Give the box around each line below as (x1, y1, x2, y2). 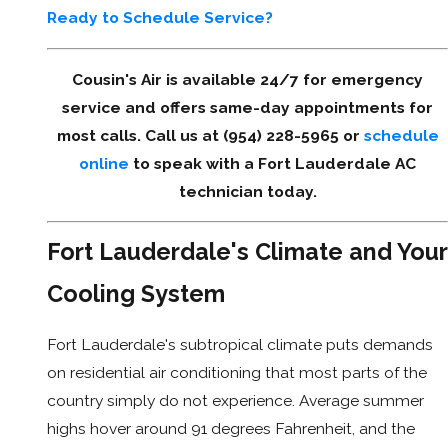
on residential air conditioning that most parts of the (47, 362, 427, 382)
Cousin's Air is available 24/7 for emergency (72, 69, 423, 89)
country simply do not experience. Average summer (47, 390, 424, 410)
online (79, 153, 129, 173)
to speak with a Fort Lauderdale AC (129, 153, 416, 173)
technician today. (178, 181, 317, 201)
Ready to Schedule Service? (47, 8, 273, 28)
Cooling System (47, 279, 225, 307)
